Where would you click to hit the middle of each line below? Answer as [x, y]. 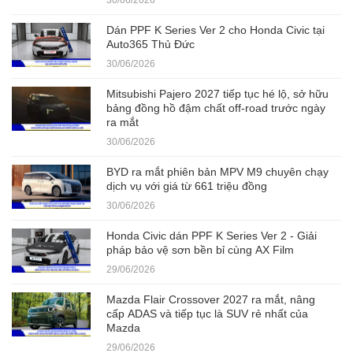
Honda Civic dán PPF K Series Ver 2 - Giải [212, 236]
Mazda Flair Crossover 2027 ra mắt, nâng [211, 300]
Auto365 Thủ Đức [150, 45]
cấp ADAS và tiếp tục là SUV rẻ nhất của [207, 314]
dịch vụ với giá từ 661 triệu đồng [187, 186]
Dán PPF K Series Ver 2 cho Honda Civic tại [216, 30]
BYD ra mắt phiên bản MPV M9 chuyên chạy [217, 172]
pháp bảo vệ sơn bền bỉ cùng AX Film [200, 250]
